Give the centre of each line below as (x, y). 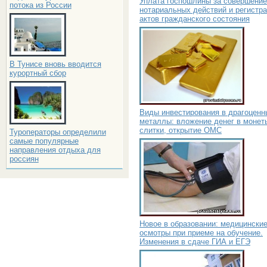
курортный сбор (38, 73)
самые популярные (44, 141)
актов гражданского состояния (195, 18)
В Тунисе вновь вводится (55, 64)
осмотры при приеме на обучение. (201, 232)
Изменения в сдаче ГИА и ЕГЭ (195, 241)
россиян (24, 159)
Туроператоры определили (58, 132)
